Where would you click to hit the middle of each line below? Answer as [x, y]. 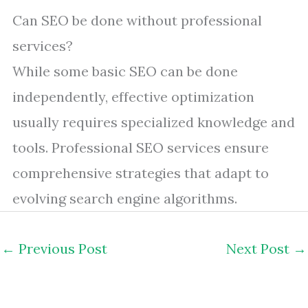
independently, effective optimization [133, 97]
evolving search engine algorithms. [125, 198]
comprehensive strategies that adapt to [141, 173]
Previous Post [61, 249]
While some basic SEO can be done [125, 71]
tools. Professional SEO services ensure [141, 147]
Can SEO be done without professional [137, 20]
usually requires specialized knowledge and [154, 122]
